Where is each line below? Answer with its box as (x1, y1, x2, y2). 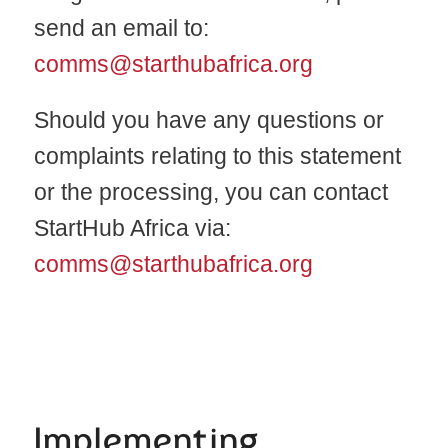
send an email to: (33, 15, 209, 42)
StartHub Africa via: (33, 214, 231, 241)
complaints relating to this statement (33, 142, 401, 169)
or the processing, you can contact (33, 178, 388, 205)
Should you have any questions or (33, 106, 384, 133)
